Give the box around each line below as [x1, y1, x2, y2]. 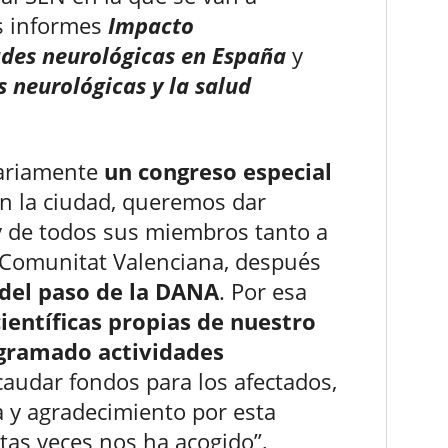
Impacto [102, 10, 194, 41]
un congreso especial [104, 156, 332, 187]
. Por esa [219, 276, 307, 307]
